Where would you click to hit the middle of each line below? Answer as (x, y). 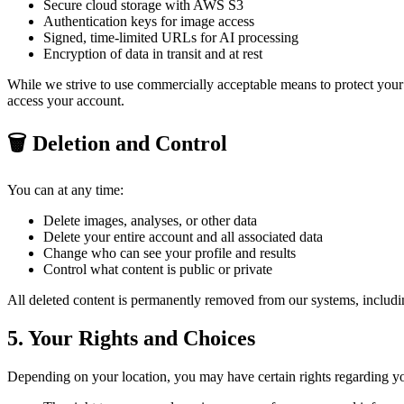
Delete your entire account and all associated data (183, 237)
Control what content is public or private (158, 270)
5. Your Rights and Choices (131, 338)
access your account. (66, 101)
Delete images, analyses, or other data (150, 221)
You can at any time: (65, 190)
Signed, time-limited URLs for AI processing (171, 38)
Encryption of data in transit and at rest (153, 54)
